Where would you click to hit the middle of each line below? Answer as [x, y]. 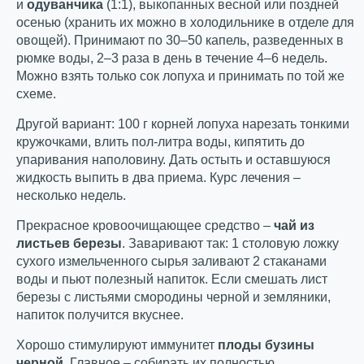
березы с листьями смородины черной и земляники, [173, 297]
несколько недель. [71, 195]
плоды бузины [266, 345]
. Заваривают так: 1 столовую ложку [230, 243]
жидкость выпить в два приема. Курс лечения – [158, 178]
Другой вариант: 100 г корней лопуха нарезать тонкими [183, 124]
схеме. [36, 94]
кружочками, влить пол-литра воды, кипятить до [160, 142]
